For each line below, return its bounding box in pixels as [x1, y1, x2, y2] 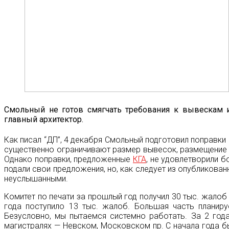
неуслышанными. [4, 174, 68, 184]
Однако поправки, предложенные [4, 154, 133, 165]
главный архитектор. [4, 114, 83, 125]
